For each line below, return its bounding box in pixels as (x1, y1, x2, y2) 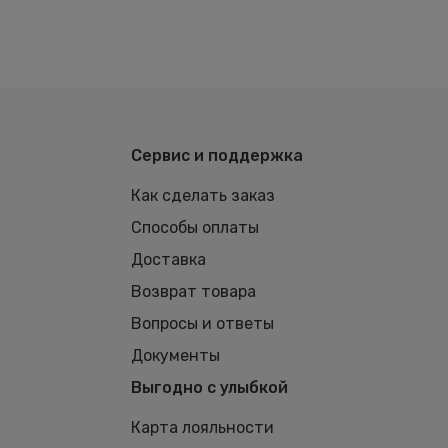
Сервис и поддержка (130, 146, 303, 165)
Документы (130, 346, 220, 365)
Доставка (130, 250, 206, 269)
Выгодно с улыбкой (130, 378, 288, 397)
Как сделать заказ (130, 186, 275, 205)
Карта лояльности (130, 418, 274, 437)
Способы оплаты (130, 218, 259, 237)
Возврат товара (130, 282, 256, 301)
